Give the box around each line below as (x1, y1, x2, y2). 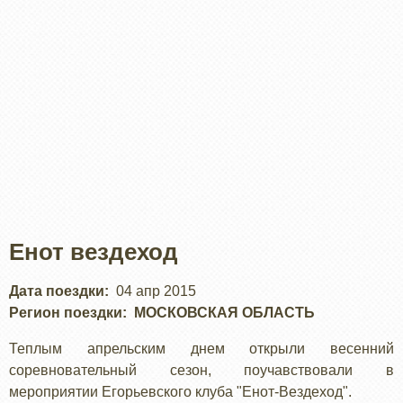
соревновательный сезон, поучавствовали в (9, 362, 394, 378)
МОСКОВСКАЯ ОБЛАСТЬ (134, 304, 315, 320)
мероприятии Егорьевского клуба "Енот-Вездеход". (9, 383, 352, 399)
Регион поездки (9, 304, 122, 320)
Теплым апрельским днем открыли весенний (9, 340, 394, 356)
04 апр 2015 (116, 282, 196, 299)
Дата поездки (9, 282, 104, 299)
